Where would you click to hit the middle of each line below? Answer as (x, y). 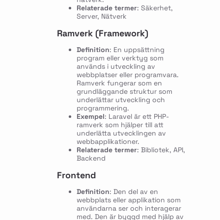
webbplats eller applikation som (128, 200)
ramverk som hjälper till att (120, 125)
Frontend (76, 175)
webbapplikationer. (108, 142)
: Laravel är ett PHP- (137, 117)
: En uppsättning (137, 50)
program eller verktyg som (120, 58)
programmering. (103, 108)
